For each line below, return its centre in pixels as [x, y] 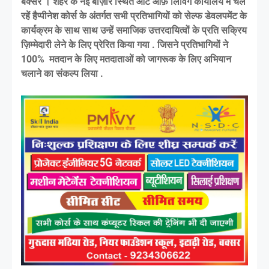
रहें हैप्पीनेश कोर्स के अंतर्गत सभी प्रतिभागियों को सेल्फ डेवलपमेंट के [134, 16]
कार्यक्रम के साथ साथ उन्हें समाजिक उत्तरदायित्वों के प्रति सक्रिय [134, 30]
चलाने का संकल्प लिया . [63, 73]
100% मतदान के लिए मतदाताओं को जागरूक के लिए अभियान [126, 59]
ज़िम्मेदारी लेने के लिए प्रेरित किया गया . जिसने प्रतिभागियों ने [125, 44]
